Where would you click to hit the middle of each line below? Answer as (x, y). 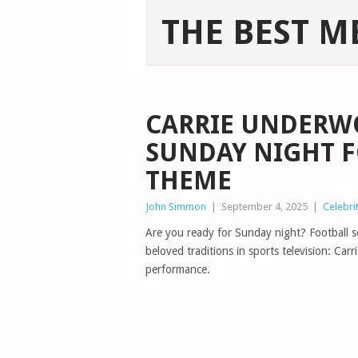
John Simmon (176, 207)
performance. (178, 269)
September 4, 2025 (265, 207)
